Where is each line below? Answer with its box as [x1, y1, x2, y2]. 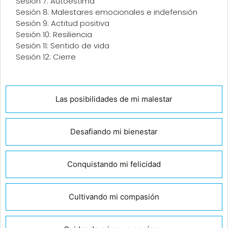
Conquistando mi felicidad [67, 159, 161, 169]
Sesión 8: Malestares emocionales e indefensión [16, 7, 197, 18]
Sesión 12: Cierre [16, 51, 76, 63]
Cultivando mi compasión [69, 191, 159, 202]
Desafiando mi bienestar [70, 126, 158, 136]
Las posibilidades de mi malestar [55, 94, 173, 104]
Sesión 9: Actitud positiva [16, 18, 109, 29]
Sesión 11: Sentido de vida [16, 40, 109, 51]
